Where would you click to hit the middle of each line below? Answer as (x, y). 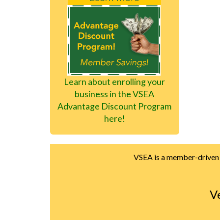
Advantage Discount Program (115, 106)
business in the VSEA (115, 94)
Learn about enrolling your (115, 81)
